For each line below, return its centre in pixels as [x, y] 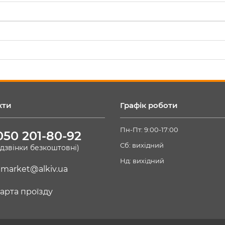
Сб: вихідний [142, 145]
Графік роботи [149, 105]
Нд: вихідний [142, 161]
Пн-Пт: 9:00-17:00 [149, 130]
